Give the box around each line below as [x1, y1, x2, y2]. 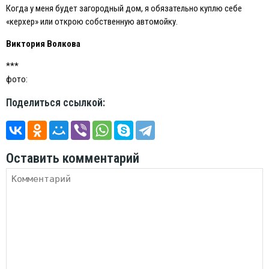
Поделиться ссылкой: [6, 97, 105, 109]
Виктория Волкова [6, 38, 80, 50]
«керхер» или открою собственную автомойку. [6, 16, 178, 28]
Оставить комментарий [6, 150, 139, 166]
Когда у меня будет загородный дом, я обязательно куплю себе [6, 3, 242, 14]
